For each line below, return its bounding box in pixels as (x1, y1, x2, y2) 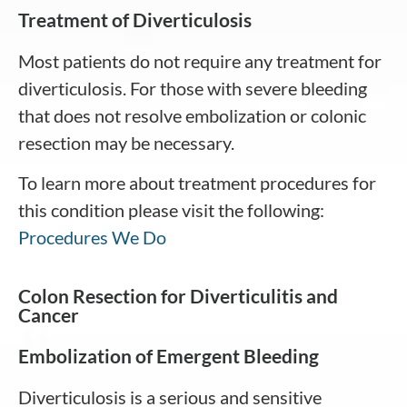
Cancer (18, 303, 79, 326)
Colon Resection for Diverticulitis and (18, 283, 338, 307)
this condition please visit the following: (18, 199, 324, 222)
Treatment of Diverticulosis (18, 7, 252, 31)
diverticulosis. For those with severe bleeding (18, 76, 367, 99)
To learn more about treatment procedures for (18, 172, 376, 194)
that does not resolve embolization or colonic (18, 104, 366, 126)
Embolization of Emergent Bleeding (18, 343, 319, 367)
